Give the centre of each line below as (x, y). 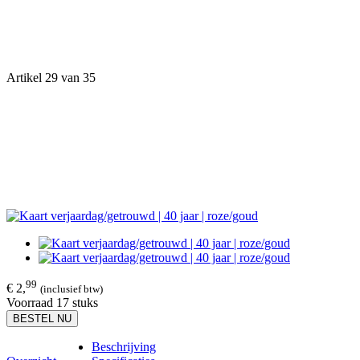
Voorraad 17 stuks (52, 303)
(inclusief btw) (72, 289)
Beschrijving (124, 347)
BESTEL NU (42, 319)
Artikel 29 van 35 (51, 77)
